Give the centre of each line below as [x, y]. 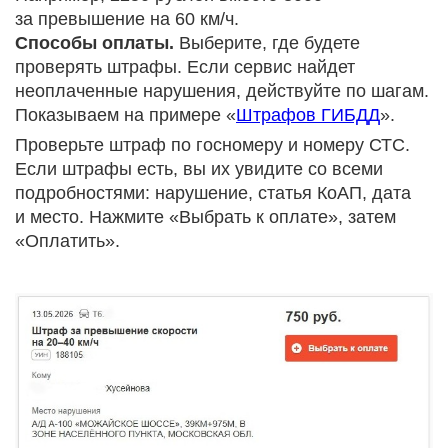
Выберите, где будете [267, 43]
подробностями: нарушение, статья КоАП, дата [213, 193]
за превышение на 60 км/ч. [127, 19]
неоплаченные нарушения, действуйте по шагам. [222, 91]
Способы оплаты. [94, 43]
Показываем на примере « [125, 115]
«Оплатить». [67, 241]
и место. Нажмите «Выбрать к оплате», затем [205, 217]
